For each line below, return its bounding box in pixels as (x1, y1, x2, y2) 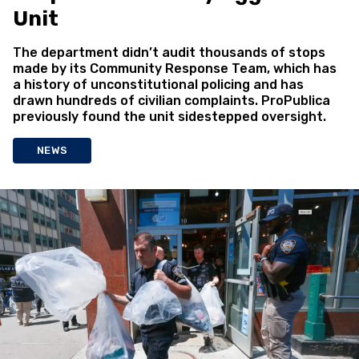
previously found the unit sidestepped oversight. (13, 109, 326, 124)
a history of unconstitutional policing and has (13, 77, 304, 92)
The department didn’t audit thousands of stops (13, 45, 325, 60)
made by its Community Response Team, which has (13, 61, 337, 76)
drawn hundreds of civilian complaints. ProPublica (13, 93, 330, 108)
